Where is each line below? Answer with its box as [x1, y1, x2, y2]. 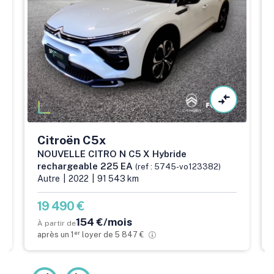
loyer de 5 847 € [80, 230, 146, 240]
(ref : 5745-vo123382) [135, 162, 221, 172]
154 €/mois [76, 215, 132, 229]
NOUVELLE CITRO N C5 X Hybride [37, 149, 187, 160]
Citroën [37, 133, 80, 147]
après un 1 [37, 230, 74, 240]
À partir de [37, 219, 76, 228]
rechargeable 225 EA [37, 161, 135, 172]
